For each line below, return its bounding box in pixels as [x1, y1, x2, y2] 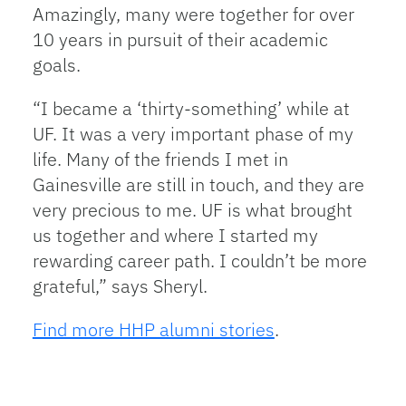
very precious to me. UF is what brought [32, 198, 353, 222]
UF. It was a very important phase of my [32, 121, 353, 146]
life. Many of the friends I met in [32, 147, 288, 171]
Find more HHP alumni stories [32, 317, 275, 342]
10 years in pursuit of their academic [32, 27, 328, 52]
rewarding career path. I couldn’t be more [32, 248, 367, 273]
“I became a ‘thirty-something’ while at [32, 96, 350, 121]
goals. [32, 53, 81, 77]
